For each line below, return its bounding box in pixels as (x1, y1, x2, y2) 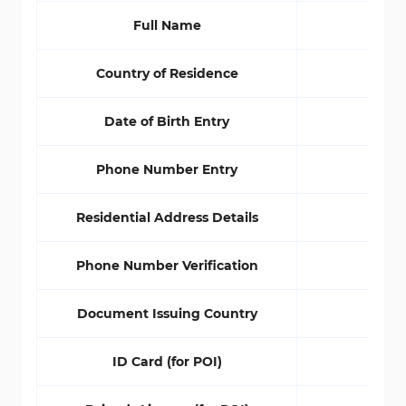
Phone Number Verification (75, 257, 258, 274)
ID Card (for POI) (111, 353, 222, 370)
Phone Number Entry (96, 161, 237, 178)
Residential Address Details (75, 209, 258, 226)
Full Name (132, 17, 201, 34)
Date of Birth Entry (104, 113, 229, 130)
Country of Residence (95, 65, 238, 82)
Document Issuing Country (76, 305, 257, 322)
